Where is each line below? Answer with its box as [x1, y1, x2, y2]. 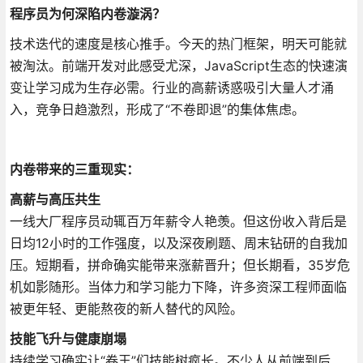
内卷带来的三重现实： [9, 160, 139, 177]
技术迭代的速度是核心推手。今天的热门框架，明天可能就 [9, 35, 347, 52]
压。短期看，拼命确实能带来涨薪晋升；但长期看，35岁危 [9, 256, 350, 273]
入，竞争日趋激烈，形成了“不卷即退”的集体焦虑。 [9, 100, 305, 117]
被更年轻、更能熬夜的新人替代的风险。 [9, 300, 243, 317]
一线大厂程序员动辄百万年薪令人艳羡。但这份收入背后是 [9, 212, 347, 229]
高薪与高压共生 [9, 190, 100, 207]
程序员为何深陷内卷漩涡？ [9, 5, 165, 22]
